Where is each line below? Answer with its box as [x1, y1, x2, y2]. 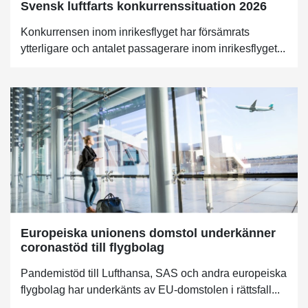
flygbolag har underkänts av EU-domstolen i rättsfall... [21, 283, 280, 296]
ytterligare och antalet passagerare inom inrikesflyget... [21, 42, 285, 54]
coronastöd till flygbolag [21, 240, 164, 254]
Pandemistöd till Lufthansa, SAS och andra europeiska [21, 267, 287, 279]
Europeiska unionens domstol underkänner [21, 225, 276, 240]
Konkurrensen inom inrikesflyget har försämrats [21, 25, 250, 38]
